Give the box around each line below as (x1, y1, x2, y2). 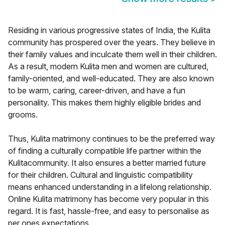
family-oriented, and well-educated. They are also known (8, 73, 214, 84)
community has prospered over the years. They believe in (8, 37, 215, 48)
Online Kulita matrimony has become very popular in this (8, 194, 209, 204)
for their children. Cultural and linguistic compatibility (8, 170, 193, 180)
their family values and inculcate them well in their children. (8, 49, 217, 60)
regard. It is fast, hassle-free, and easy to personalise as (8, 206, 209, 216)
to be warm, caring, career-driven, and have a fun (8, 85, 185, 96)
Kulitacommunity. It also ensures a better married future (8, 158, 206, 168)
